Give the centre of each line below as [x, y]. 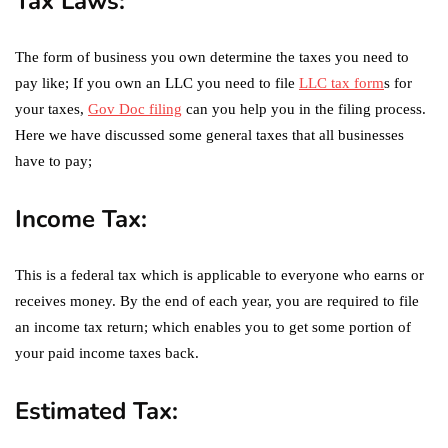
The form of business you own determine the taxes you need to [212, 56]
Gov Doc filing [135, 108]
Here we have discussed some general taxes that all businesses [209, 134]
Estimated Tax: [96, 410]
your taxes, [51, 108]
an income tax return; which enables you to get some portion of [213, 326]
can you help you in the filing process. [304, 108]
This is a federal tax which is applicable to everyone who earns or [219, 274]
